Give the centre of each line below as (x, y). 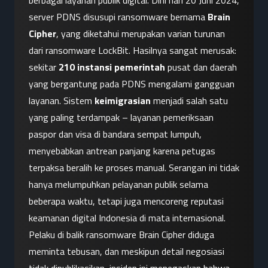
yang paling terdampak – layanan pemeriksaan (121, 118)
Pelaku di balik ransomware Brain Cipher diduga (121, 235)
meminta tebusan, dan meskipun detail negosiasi (127, 252)
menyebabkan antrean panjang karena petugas (122, 151)
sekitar (44, 67)
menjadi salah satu (189, 101)
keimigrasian (123, 101)
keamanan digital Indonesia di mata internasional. (127, 218)
